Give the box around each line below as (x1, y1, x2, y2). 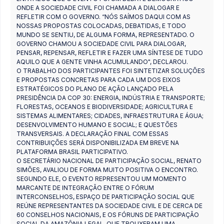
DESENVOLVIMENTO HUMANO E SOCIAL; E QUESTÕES (16, 120, 177, 128)
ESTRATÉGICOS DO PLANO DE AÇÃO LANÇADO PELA (16, 84, 173, 92)
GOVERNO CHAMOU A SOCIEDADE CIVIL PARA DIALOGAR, (16, 39, 186, 47)
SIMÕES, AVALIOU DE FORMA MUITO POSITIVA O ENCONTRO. (16, 165, 198, 173)
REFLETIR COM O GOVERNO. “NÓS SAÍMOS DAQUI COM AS (16, 12, 190, 20)
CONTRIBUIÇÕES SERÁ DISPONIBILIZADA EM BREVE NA (16, 138, 179, 146)
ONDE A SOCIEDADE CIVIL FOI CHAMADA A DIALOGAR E (16, 3, 179, 11)
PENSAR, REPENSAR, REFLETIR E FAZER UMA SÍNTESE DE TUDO (16, 48, 203, 56)
